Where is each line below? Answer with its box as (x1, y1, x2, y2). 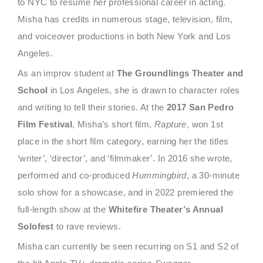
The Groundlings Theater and (116, 68, 244, 78)
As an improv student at (18, 68, 117, 78)
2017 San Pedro (166, 102, 234, 112)
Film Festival (18, 119, 73, 129)
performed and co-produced (18, 170, 133, 180)
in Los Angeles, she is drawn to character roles (48, 85, 240, 95)
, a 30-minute (186, 170, 240, 180)
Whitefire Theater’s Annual (108, 204, 224, 214)
